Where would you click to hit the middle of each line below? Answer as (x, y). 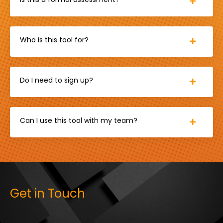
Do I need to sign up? (56, 80)
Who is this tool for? (54, 40)
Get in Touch (48, 193)
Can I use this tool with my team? (79, 120)
